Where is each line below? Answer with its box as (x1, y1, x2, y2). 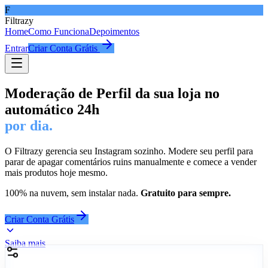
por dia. (5, 117, 53, 133)
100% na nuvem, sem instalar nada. (5, 187, 141, 198)
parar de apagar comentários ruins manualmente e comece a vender (5, 156, 257, 167)
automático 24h (5, 101, 99, 117)
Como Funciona (28, 26, 89, 36)
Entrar (5, 43, 28, 53)
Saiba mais (5, 237, 45, 248)
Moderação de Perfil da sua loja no (5, 85, 220, 101)
